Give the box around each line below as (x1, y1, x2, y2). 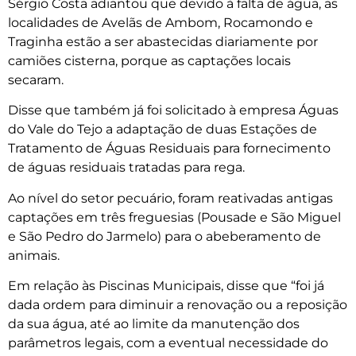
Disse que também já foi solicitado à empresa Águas (8, 103, 339, 118)
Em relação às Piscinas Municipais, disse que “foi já (8, 277, 324, 293)
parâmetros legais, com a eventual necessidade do (8, 335, 328, 350)
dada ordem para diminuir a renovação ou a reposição (8, 296, 347, 312)
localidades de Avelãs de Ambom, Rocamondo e (8, 14, 313, 30)
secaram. (8, 72, 64, 87)
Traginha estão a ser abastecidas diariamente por (8, 33, 318, 49)
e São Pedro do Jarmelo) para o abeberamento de (8, 228, 321, 244)
